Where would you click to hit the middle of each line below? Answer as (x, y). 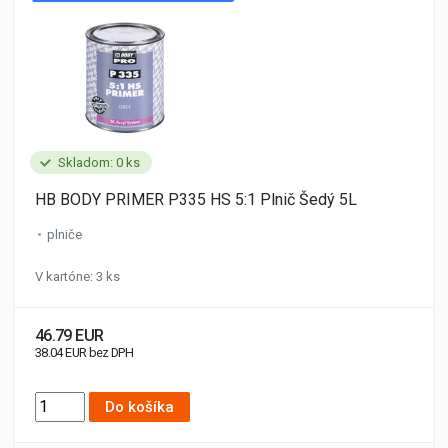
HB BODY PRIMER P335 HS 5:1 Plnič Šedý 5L (196, 199)
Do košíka (139, 407)
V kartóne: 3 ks (77, 276)
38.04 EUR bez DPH (84, 352)
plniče (64, 234)
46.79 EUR (69, 335)
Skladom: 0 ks (99, 162)
